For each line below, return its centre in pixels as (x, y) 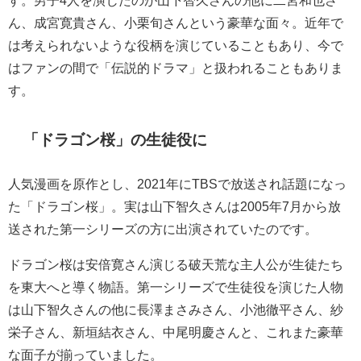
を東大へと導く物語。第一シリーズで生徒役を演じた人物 (176, 286)
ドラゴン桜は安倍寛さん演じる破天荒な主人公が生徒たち (176, 264)
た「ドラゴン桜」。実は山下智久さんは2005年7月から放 (174, 206)
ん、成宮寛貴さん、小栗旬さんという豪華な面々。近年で (176, 22)
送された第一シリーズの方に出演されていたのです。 (163, 228)
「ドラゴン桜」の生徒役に (116, 139)
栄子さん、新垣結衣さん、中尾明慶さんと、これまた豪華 (176, 332)
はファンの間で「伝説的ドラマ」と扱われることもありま (176, 67)
